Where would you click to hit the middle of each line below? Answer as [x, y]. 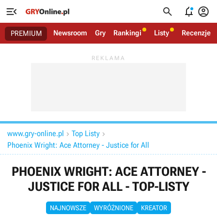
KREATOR [154, 208]
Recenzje [196, 33]
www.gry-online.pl [36, 133]
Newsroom [70, 33]
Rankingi [127, 33]
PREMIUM [26, 33]
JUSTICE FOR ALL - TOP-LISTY [108, 186]
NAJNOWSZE [68, 208]
